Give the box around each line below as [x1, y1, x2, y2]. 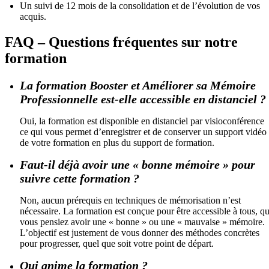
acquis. [20, 11, 46, 22]
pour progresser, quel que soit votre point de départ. [20, 238, 214, 249]
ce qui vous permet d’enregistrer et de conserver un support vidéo [20, 126, 267, 137]
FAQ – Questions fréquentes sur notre [5, 34, 238, 50]
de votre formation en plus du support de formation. [20, 137, 214, 148]
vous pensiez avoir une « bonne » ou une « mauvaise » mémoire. [20, 216, 265, 227]
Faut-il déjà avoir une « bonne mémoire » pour [20, 157, 255, 171]
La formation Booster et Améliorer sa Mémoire [20, 78, 256, 92]
